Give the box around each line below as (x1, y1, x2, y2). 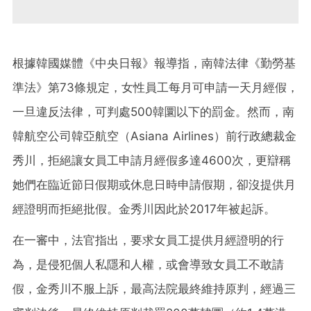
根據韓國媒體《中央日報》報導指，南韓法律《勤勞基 (12, 56, 296, 70)
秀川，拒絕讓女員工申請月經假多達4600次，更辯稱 (12, 153, 291, 167)
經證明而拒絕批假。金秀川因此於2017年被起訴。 (12, 201, 276, 216)
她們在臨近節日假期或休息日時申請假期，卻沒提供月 (12, 177, 296, 192)
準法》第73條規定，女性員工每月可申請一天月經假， (12, 80, 299, 94)
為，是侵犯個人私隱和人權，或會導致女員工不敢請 (12, 257, 284, 271)
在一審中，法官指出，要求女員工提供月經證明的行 (12, 233, 284, 247)
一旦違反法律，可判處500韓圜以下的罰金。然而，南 (12, 104, 294, 119)
